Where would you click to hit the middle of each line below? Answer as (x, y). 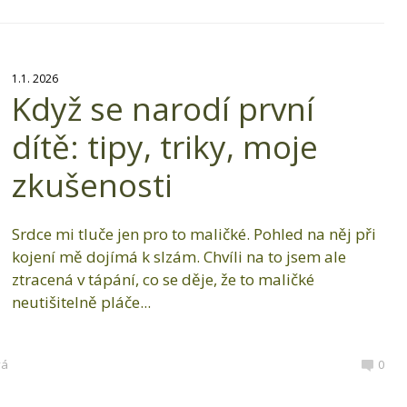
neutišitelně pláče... (81, 303)
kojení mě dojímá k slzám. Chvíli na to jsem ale (179, 257)
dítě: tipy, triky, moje (164, 147)
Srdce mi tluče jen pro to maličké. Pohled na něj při (194, 234)
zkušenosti (92, 185)
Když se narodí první (163, 109)
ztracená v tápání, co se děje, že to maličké (163, 280)
